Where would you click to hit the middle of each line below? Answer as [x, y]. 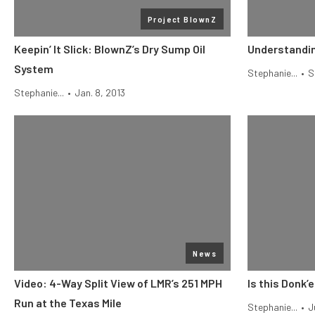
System [34, 69]
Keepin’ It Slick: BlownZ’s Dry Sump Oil [110, 49]
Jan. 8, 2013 [100, 92]
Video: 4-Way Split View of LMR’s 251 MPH [118, 283]
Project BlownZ [182, 19]
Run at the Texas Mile [68, 303]
